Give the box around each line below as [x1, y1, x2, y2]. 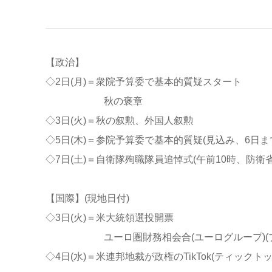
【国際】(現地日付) [45, 192, 129, 203]
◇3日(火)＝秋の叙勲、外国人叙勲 [45, 115, 193, 126]
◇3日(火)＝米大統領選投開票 [45, 212, 174, 223]
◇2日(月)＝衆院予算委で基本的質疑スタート [45, 76, 242, 87]
